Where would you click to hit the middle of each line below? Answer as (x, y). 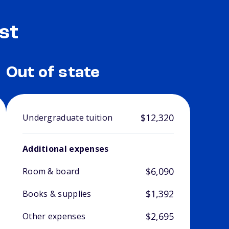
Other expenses (54, 216)
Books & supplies (57, 194)
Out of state (53, 73)
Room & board (51, 171)
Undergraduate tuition (67, 118)
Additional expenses (65, 149)
